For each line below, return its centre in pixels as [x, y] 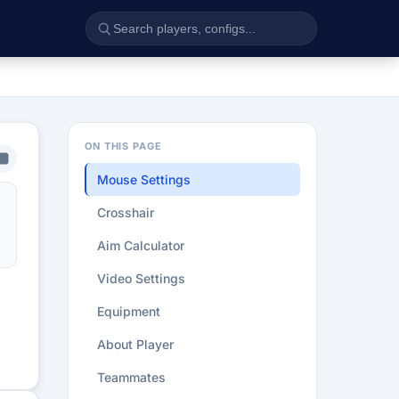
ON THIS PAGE [123, 146]
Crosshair [126, 212]
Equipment [129, 311]
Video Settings [141, 278]
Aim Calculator [141, 245]
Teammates [131, 377]
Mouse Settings [144, 179]
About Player [135, 344]
